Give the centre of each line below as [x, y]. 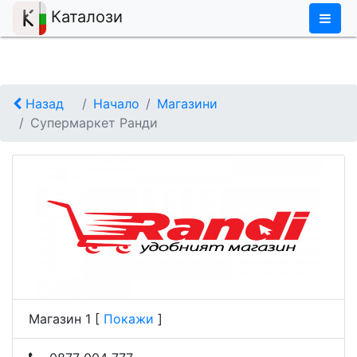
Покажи [129, 319]
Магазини [187, 104]
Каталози [84, 17]
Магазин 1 [60, 319]
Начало [116, 104]
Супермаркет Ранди [94, 123]
